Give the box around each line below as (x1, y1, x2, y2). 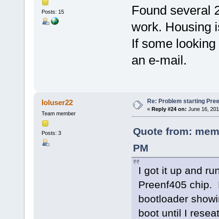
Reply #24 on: (151, 106, 187, 112)
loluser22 (42, 98, 73, 107)
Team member (41, 110, 76, 116)
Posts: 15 (41, 8, 64, 15)
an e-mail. (131, 52, 187, 67)
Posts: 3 (41, 130, 61, 136)
